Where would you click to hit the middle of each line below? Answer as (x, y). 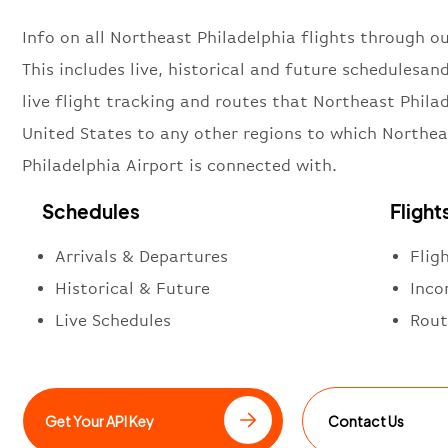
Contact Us (366, 420)
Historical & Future (132, 288)
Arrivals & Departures (141, 256)
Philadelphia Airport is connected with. (179, 165)
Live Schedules (113, 320)
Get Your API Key (100, 420)
